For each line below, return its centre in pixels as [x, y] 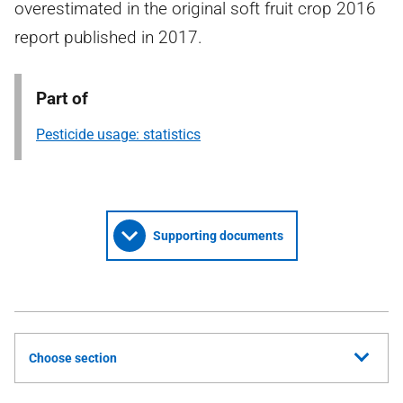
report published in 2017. [108, 37]
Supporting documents [218, 236]
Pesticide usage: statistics [118, 134]
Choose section [73, 358]
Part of [62, 99]
